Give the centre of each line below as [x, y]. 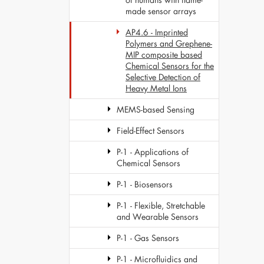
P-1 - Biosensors [145, 184]
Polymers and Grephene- [169, 43]
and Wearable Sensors [158, 217]
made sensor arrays [161, 11]
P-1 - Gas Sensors [148, 238]
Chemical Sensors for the [170, 66]
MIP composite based [164, 55]
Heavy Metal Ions [156, 88]
